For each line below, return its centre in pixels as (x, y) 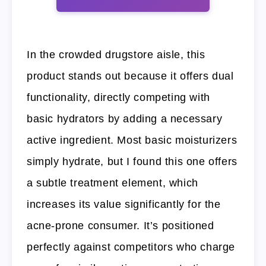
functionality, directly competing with (118, 97)
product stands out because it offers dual (130, 76)
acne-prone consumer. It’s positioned (121, 225)
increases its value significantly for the (124, 204)
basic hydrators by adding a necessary (125, 118)
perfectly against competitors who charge (131, 247)
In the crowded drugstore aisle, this (116, 54)
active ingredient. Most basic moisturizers (132, 140)
